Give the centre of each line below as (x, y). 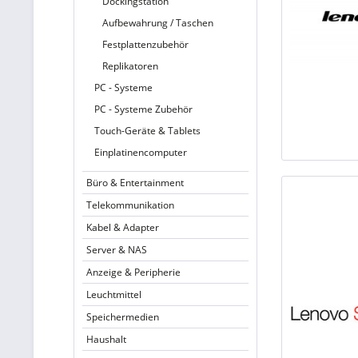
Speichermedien (123, 317)
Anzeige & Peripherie (133, 272)
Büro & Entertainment (135, 183)
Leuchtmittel (114, 294)
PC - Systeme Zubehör (143, 109)
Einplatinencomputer (141, 152)
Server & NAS (117, 250)
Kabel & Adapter (123, 227)
